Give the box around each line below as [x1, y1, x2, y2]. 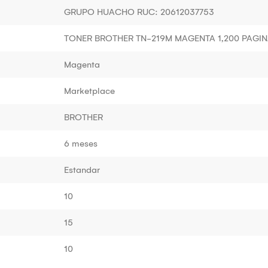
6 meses [64, 138, 98, 149]
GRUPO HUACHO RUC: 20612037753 [64, 6, 214, 17]
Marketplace [64, 85, 115, 96]
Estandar [64, 164, 100, 175]
